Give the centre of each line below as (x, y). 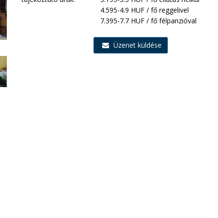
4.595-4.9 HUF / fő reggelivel (145, 10)
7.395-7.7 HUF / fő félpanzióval (149, 21)
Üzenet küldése (137, 45)
